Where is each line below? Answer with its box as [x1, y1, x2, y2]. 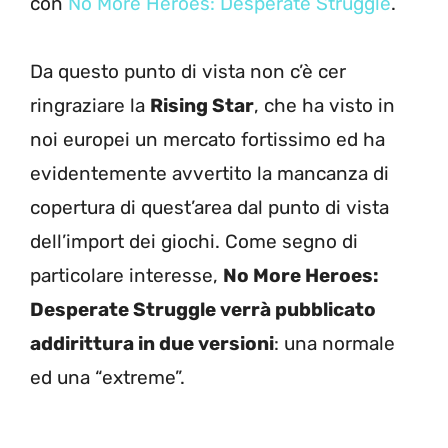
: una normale [274, 332, 395, 355]
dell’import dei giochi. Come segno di [30, 230, 358, 253]
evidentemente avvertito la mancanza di [30, 162, 389, 185]
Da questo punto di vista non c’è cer [30, 60, 346, 83]
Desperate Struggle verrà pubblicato [30, 298, 376, 321]
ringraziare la [30, 94, 150, 117]
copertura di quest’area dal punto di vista [30, 196, 389, 219]
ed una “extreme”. [30, 366, 185, 389]
